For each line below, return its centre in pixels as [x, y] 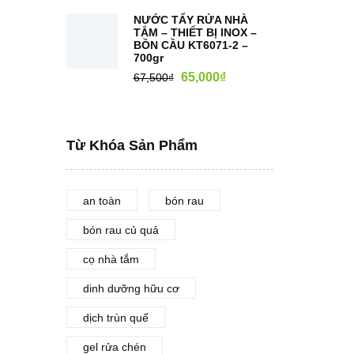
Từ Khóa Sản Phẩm [132, 145]
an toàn [102, 201]
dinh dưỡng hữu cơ [131, 288]
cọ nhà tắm [111, 259]
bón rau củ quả [121, 230]
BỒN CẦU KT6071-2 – [190, 45]
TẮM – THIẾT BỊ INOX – [195, 32]
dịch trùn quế [115, 318]
